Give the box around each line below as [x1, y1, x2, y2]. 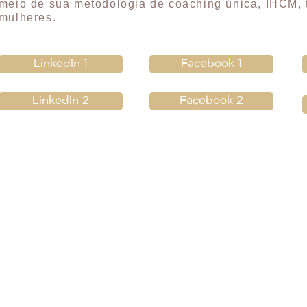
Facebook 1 [180, 57, 242, 71]
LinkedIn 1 [33, 57, 88, 71]
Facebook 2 [179, 94, 243, 108]
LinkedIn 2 [32, 94, 89, 108]
